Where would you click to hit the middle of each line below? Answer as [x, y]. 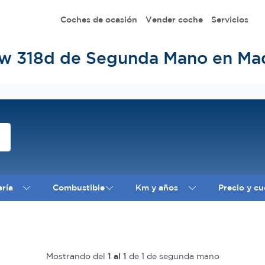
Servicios [230, 19]
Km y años [157, 188]
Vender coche [174, 19]
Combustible [79, 188]
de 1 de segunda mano [173, 256]
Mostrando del [77, 256]
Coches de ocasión [98, 19]
